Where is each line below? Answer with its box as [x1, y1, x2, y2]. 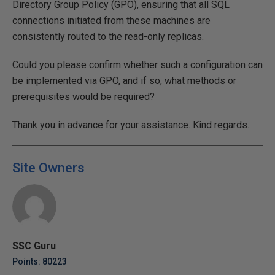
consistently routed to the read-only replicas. [12, 31, 204, 42]
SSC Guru [12, 240, 56, 252]
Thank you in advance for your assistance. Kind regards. [12, 119, 249, 131]
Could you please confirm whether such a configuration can [12, 59, 263, 71]
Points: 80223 [12, 257, 67, 266]
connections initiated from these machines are [12, 15, 211, 26]
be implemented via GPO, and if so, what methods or [12, 75, 236, 87]
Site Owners [12, 160, 85, 176]
